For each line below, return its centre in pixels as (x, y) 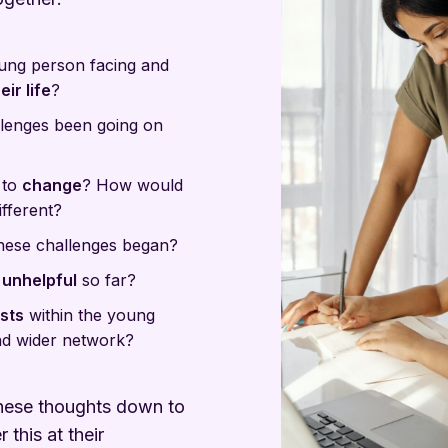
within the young (89, 315)
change (51, 185)
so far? (106, 280)
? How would (132, 185)
